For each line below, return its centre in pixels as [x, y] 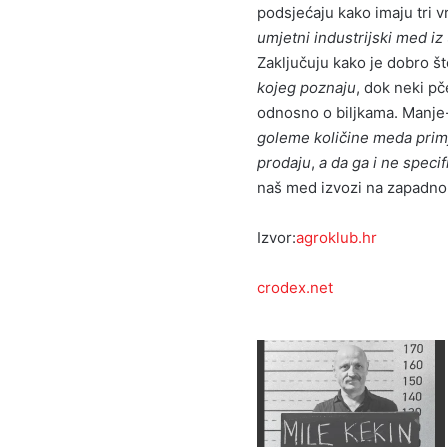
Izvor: [276, 238]
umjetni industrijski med [342, 38]
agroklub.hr [336, 238]
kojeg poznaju [306, 88]
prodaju [284, 163]
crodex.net [295, 288]
